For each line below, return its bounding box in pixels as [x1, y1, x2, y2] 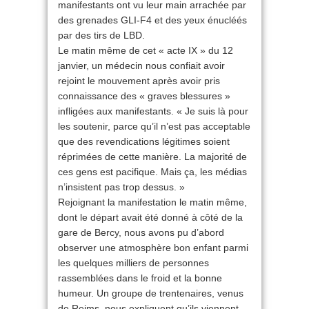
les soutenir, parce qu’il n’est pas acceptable [58, 121, 250, 132]
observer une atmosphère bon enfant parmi [58, 242, 248, 253]
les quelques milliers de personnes [58, 257, 209, 268]
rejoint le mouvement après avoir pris [58, 75, 220, 86]
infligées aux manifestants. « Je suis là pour [58, 106, 248, 117]
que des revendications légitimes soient [58, 136, 230, 147]
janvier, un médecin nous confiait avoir [58, 60, 225, 71]
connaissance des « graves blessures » [58, 90, 230, 101]
